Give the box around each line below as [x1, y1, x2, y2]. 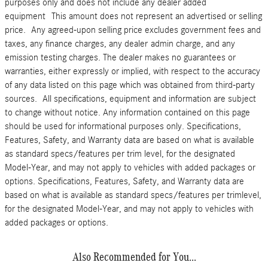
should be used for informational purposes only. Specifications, [5, 121, 241, 132]
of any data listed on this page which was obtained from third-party [5, 80, 255, 91]
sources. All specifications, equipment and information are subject [5, 93, 256, 105]
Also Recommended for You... [72, 250, 196, 264]
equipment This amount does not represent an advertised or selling [5, 11, 262, 22]
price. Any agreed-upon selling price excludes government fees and [5, 25, 261, 36]
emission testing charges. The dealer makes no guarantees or [5, 52, 236, 63]
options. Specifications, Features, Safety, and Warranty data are [5, 176, 244, 187]
